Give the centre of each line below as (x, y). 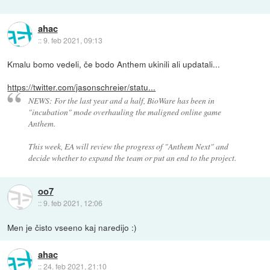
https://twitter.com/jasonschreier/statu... (82, 87)
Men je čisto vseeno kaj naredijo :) (72, 227)
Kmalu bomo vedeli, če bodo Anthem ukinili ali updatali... (114, 64)
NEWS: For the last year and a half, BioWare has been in (121, 100)
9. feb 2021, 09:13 (73, 40)
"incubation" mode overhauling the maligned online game (124, 111)
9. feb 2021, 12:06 (73, 203)
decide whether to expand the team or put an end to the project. (132, 157)
